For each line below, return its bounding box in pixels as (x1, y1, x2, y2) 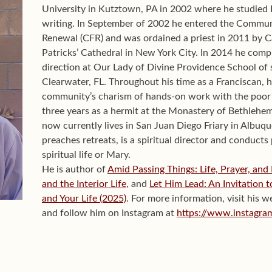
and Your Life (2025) (42, 193, 126, 203)
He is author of (42, 164, 107, 174)
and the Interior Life (42, 178, 126, 189)
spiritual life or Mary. (42, 149, 131, 160)
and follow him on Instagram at (42, 208, 177, 218)
